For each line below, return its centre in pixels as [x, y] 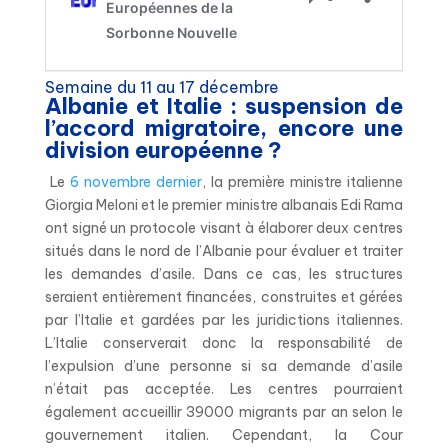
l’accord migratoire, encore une [224, 127]
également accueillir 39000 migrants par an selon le [224, 411]
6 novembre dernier [136, 181]
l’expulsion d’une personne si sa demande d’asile [224, 365]
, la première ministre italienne [303, 181]
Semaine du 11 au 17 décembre [161, 86]
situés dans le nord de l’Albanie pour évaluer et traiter [224, 250]
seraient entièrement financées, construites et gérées [224, 296]
